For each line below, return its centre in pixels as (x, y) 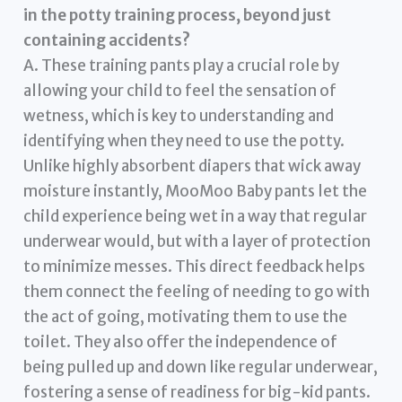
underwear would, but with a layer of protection (197, 241)
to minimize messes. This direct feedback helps (195, 266)
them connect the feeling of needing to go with (197, 291)
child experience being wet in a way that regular (196, 216)
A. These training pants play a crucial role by (182, 65)
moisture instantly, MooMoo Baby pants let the (196, 191)
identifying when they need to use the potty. (184, 140)
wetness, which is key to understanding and (179, 115)
